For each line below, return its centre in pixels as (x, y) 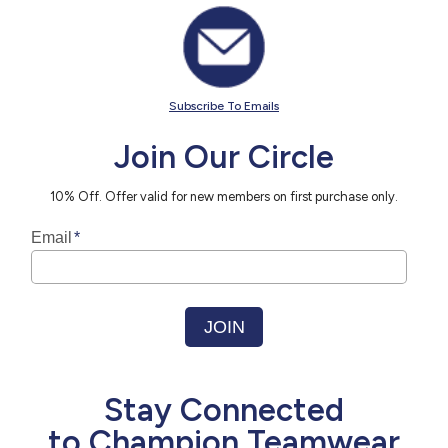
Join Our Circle (224, 156)
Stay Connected (224, 409)
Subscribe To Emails (224, 105)
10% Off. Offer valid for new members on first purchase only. (224, 196)
